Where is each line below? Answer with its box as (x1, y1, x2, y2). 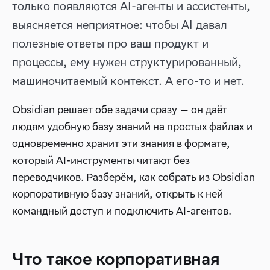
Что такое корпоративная (12, 248, 220, 268)
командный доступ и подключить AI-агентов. (12, 204, 231, 218)
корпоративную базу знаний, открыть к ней (12, 187, 223, 201)
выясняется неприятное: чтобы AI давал (12, 17, 227, 32)
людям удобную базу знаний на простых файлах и (12, 120, 253, 133)
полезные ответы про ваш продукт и (12, 36, 209, 51)
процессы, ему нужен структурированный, (12, 55, 242, 69)
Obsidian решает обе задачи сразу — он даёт (12, 103, 227, 116)
